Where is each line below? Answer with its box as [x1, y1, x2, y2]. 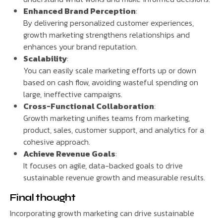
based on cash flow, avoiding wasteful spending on [23, 76, 199, 88]
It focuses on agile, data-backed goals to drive [23, 159, 183, 171]
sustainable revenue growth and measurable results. [23, 171, 206, 183]
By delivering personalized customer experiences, [23, 16, 194, 29]
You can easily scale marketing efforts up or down [23, 64, 197, 76]
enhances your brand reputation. [23, 40, 138, 53]
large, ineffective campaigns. [23, 88, 123, 100]
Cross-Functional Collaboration [23, 100, 155, 112]
